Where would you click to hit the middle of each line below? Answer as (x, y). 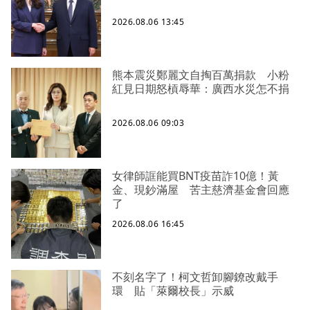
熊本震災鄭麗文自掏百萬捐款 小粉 (201, 75)
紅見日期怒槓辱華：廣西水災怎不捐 (201, 89)
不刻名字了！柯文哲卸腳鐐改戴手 (195, 277)
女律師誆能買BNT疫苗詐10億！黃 (195, 176)
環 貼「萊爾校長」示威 (173, 291)
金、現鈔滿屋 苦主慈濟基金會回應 (201, 190)
